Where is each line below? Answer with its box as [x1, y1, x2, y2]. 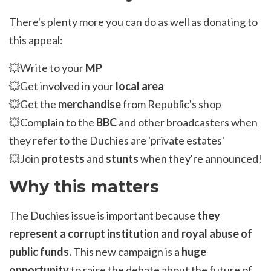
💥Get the [9, 97, 58, 111]
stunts [106, 152, 139, 166]
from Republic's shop [121, 97, 221, 111]
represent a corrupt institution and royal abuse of [9, 227, 252, 241]
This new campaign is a [71, 245, 181, 259]
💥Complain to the [9, 116, 96, 129]
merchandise [58, 97, 121, 111]
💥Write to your [9, 61, 85, 75]
